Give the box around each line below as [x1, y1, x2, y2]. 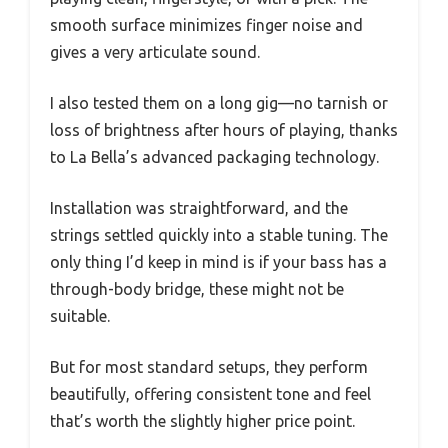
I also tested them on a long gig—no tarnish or [50, 94, 388, 113]
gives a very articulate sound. [50, 43, 260, 62]
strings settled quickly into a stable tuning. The [50, 226, 388, 245]
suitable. [50, 307, 110, 326]
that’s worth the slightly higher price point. [50, 412, 355, 431]
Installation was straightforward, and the [50, 199, 348, 218]
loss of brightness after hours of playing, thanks [50, 121, 398, 140]
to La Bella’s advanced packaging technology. [50, 148, 379, 167]
